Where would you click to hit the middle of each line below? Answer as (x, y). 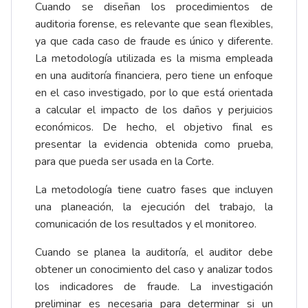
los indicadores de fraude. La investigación (154, 287)
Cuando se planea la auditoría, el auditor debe (154, 253)
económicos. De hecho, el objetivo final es (154, 128)
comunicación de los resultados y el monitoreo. (146, 224)
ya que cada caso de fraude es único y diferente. (154, 42)
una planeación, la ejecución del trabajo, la (154, 207)
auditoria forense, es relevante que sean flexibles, (154, 24)
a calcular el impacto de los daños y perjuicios (154, 110)
